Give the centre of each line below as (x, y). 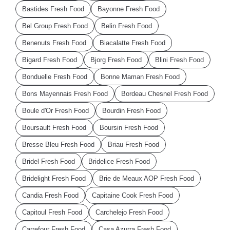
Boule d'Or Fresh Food (55, 111)
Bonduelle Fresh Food (55, 77)
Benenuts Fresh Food (54, 43)
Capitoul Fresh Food (52, 213)
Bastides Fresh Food (53, 9)
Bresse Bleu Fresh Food (58, 145)
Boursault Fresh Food (54, 128)
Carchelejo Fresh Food (129, 213)
